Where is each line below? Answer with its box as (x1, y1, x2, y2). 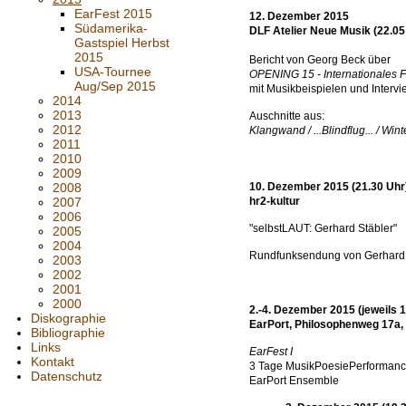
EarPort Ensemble (249, 374, 339, 387)
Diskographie (31, 311, 106, 325)
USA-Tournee (74, 64, 151, 79)
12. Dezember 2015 (249, 10, 349, 23)
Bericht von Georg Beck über (249, 53, 393, 66)
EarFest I (249, 345, 293, 358)
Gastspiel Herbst (74, 35, 169, 50)
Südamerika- (74, 21, 148, 35)
